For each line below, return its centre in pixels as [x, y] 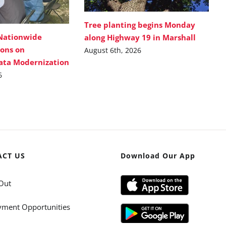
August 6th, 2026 [113, 50]
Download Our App [158, 155]
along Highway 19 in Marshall [141, 37]
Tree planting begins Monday [140, 24]
